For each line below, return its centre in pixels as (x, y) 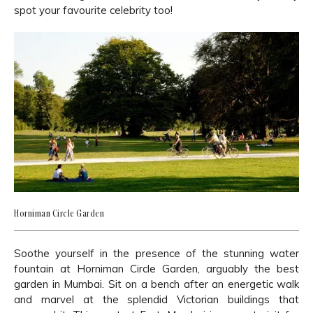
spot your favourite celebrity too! (93, 10)
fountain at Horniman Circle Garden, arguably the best (156, 268)
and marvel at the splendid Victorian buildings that (156, 299)
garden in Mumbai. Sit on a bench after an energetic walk (156, 284)
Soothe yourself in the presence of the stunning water (156, 253)
